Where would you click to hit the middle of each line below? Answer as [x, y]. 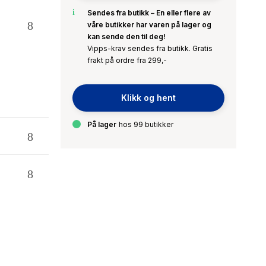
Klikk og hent [148, 98]
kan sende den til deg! [126, 37]
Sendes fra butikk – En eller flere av [149, 13]
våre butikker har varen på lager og [149, 25]
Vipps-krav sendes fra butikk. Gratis [150, 48]
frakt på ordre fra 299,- [127, 60]
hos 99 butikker [146, 124]
